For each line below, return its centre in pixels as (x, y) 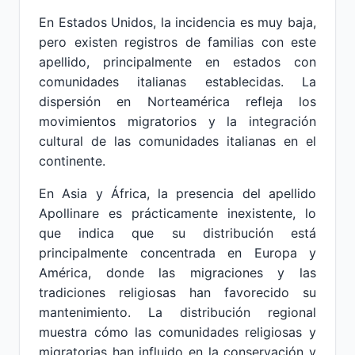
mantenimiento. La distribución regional (177, 312)
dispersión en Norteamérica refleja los (177, 101)
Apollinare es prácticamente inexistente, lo (177, 213)
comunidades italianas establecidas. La (177, 82)
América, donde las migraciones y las (177, 273)
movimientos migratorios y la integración (177, 121)
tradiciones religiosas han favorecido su (177, 292)
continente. (72, 161)
